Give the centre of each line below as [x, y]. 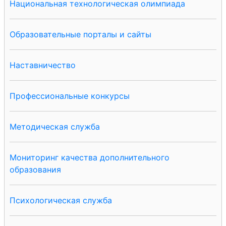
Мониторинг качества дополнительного [90, 158]
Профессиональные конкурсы [70, 96]
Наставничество [43, 65]
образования [35, 170]
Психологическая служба [61, 201]
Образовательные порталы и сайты [80, 35]
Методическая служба [55, 127]
